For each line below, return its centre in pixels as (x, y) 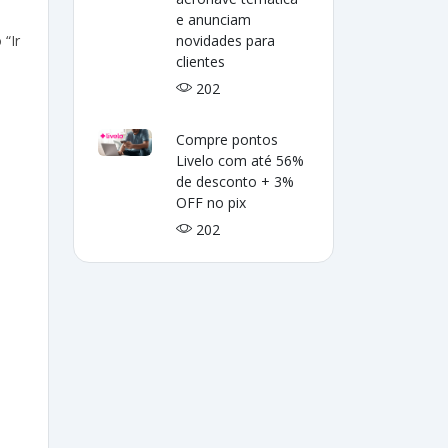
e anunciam (214, 19)
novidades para (226, 40)
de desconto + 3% (235, 181)
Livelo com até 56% (240, 160)
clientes (201, 61)
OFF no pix (211, 202)
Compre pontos (227, 139)
